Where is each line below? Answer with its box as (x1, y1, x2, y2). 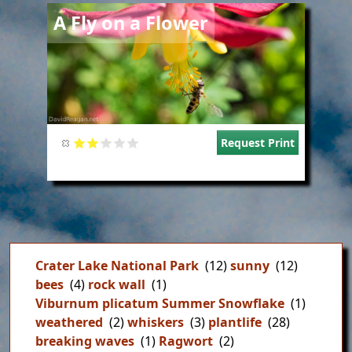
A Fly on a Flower (53, 10, 208, 36)
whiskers (127, 313, 184, 332)
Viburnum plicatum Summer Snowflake (35, 295, 284, 313)
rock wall (88, 276, 145, 294)
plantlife (208, 313, 262, 332)
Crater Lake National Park (35, 257, 199, 275)
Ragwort (159, 332, 213, 350)
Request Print (221, 135, 295, 151)
